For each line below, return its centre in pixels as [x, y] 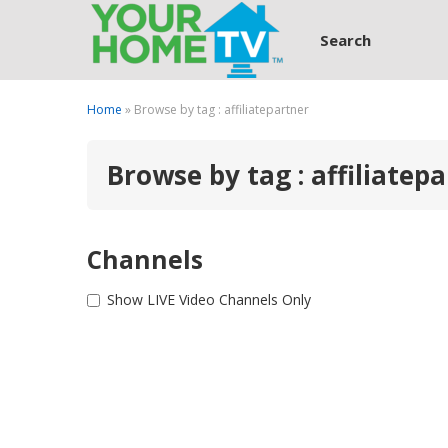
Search [345, 40]
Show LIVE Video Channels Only [209, 299]
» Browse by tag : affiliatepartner [215, 109]
